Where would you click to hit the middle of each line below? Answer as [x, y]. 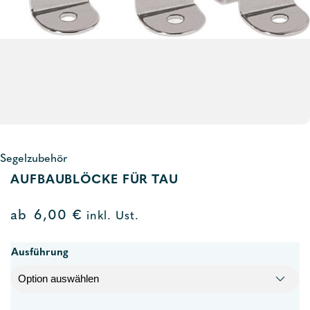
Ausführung [40, 253]
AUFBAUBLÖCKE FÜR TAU [94, 180]
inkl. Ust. [111, 217]
